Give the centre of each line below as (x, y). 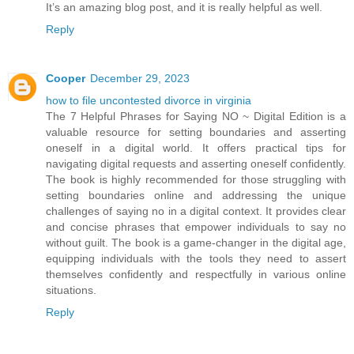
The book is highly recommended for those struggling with (196, 180)
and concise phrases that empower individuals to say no (196, 227)
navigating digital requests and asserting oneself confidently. (196, 164)
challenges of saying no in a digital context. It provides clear (196, 211)
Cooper (66, 79)
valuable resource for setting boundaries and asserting (196, 132)
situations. (71, 290)
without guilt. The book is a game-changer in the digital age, (196, 243)
